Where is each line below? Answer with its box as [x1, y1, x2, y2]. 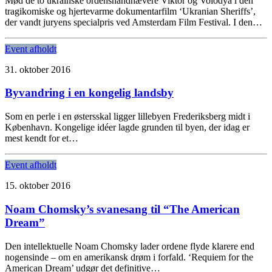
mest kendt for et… [5, 133, 78, 144]
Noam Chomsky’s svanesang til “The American [5, 202, 240, 216]
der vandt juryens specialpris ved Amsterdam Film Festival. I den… [5, 16, 262, 27]
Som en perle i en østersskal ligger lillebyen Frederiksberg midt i [5, 111, 250, 122]
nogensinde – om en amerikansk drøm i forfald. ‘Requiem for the [5, 251, 253, 262]
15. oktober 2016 [5, 180, 70, 191]
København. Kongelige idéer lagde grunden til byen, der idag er [5, 122, 250, 133]
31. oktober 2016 [5, 64, 70, 75]
